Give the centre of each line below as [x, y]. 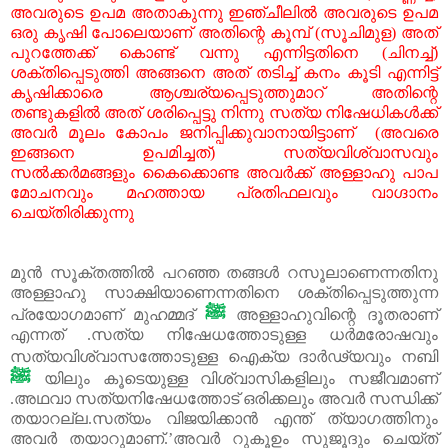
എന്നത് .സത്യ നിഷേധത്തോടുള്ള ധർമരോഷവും [224, 334]
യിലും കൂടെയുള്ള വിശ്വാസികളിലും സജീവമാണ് [240, 378]
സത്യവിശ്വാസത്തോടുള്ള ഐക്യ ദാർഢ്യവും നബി [224, 356]
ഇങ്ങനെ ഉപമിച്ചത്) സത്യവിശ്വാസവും [224, 152]
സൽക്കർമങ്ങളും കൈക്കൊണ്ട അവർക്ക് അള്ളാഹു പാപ [224, 172]
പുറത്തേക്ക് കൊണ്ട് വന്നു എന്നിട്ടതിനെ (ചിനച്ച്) [224, 52]
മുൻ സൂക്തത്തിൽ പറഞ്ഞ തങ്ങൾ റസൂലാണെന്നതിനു [224, 272]
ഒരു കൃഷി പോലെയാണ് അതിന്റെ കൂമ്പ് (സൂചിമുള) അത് [224, 32]
